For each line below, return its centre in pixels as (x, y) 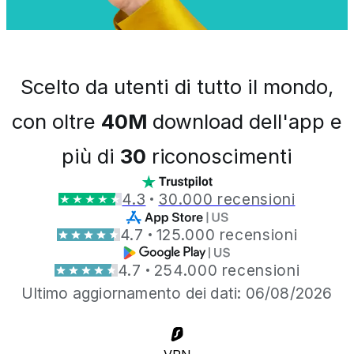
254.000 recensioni (227, 270)
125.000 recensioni (227, 234)
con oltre (56, 121)
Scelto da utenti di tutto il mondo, (177, 86)
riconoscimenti (219, 156)
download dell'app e (245, 121)
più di (90, 156)
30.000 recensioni (227, 199)
